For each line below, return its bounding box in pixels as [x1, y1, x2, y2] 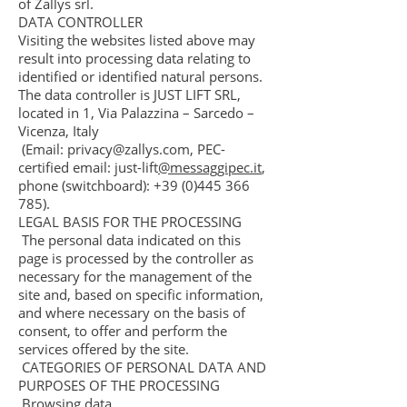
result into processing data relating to [18, 49, 251, 67]
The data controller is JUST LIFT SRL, [18, 85, 241, 104]
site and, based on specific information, [18, 285, 263, 303]
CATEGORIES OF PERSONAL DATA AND [18, 358, 266, 376]
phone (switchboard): [18, 176, 154, 194]
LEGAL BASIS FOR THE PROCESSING [18, 213, 242, 231]
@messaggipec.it [158, 158, 262, 176]
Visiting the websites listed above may [18, 31, 255, 49]
